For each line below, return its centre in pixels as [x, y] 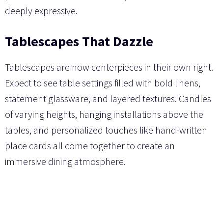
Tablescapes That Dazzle [79, 41]
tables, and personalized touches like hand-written [106, 130]
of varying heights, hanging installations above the [104, 114]
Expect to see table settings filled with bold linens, [103, 83]
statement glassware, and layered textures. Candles [108, 99]
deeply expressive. [41, 11]
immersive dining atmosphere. [65, 162]
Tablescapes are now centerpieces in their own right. [109, 67]
